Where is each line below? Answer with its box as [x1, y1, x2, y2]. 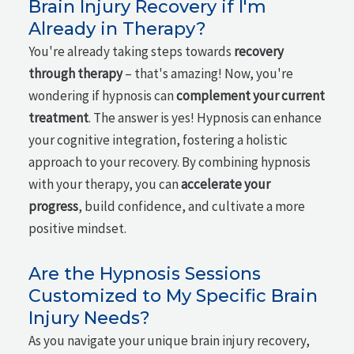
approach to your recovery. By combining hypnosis [28, 153, 311, 171]
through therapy [28, 65, 123, 83]
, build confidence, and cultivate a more [78, 198, 306, 216]
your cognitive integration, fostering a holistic [28, 131, 288, 149]
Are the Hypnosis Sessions [28, 263, 262, 284]
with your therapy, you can [28, 175, 182, 194]
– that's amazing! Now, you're [122, 65, 294, 83]
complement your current [176, 87, 326, 105]
